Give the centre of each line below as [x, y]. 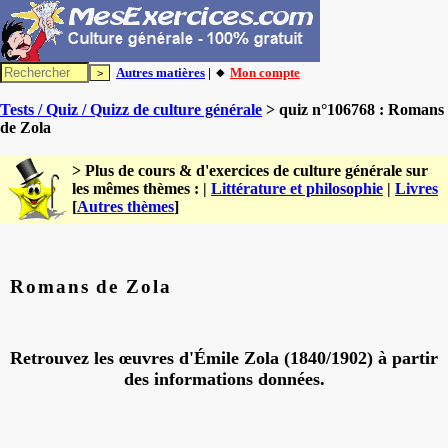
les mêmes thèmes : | [141, 188]
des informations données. [224, 378]
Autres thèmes [125, 206]
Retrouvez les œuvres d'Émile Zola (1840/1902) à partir [224, 357]
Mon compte [265, 72]
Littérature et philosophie [297, 188]
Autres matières [160, 72]
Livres [416, 188]
